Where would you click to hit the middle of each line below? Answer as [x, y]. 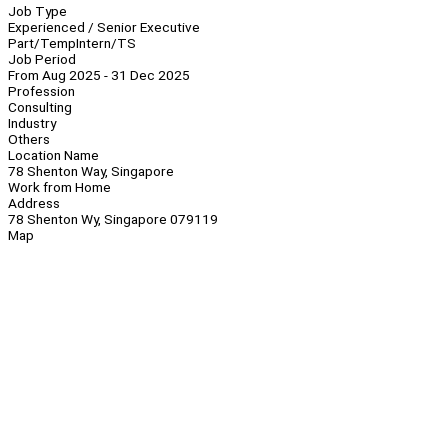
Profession [41, 91]
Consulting [40, 107]
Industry [32, 123]
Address [34, 203]
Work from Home [59, 187]
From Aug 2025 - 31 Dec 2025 [99, 75]
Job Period [42, 59]
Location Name [53, 155]
